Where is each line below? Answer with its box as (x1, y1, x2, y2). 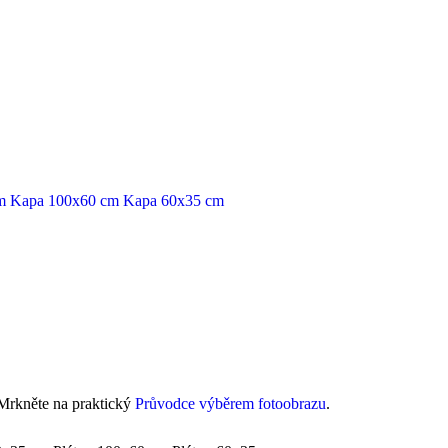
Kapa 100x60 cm (10, 192, 119, 210)
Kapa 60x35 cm (123, 192, 224, 210)
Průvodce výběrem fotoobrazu (135, 394, 326, 412)
